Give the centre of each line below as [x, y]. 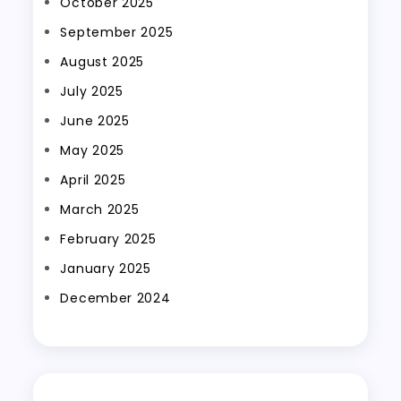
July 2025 [92, 91]
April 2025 [93, 180]
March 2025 [100, 209]
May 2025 [93, 150]
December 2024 [115, 298]
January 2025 [106, 269]
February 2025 [108, 239]
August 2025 [102, 62]
